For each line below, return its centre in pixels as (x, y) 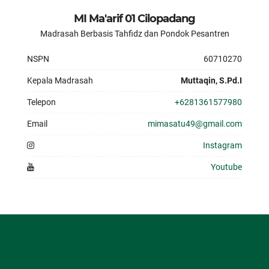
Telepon (41, 102)
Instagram (222, 145)
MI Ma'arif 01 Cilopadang (134, 19)
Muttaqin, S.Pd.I (211, 80)
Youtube (226, 167)
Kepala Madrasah (60, 80)
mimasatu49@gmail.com (195, 124)
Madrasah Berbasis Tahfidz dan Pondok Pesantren (134, 34)
